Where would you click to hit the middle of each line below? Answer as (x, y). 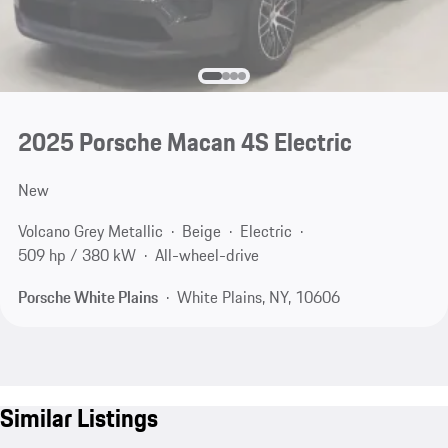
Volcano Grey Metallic (90, 231)
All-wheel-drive (206, 255)
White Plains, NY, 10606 (258, 297)
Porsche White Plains (87, 297)
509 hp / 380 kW (76, 255)
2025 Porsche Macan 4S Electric (184, 141)
